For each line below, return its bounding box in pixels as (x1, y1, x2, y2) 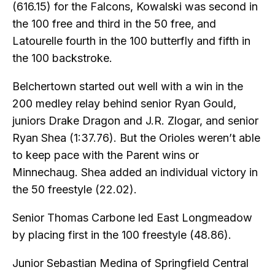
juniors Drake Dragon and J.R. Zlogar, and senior (12, 114, 258, 128)
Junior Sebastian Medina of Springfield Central (12, 257, 249, 270)
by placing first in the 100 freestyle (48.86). (12, 228, 231, 242)
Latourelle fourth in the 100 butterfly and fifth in (12, 34, 250, 48)
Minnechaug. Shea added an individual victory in (12, 166, 258, 179)
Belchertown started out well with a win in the (12, 80, 243, 93)
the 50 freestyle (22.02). (12, 183, 137, 196)
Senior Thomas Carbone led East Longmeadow (12, 211, 252, 225)
